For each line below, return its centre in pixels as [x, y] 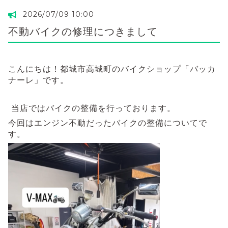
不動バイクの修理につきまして [83, 32]
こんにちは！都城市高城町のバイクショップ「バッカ [112, 69]
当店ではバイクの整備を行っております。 [92, 108]
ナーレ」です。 [38, 80]
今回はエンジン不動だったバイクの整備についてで [108, 123]
